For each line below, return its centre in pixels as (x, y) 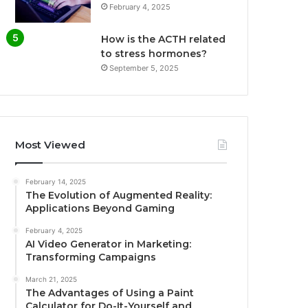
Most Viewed (51, 145)
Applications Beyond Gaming (100, 209)
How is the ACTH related (164, 40)
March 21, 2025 (52, 279)
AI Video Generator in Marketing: (109, 244)
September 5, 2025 (144, 68)
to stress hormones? (154, 54)
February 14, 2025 (56, 182)
